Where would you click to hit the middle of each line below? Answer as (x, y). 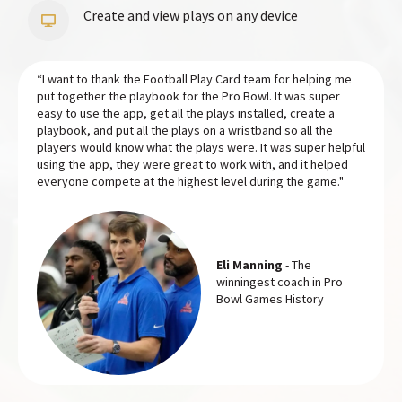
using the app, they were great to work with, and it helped (192, 165)
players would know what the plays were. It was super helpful (201, 148)
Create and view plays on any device (191, 16)
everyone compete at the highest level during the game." (190, 182)
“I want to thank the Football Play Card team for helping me (194, 79)
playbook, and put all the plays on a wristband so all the (185, 131)
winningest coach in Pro (279, 282)
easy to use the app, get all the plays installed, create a (186, 114)
